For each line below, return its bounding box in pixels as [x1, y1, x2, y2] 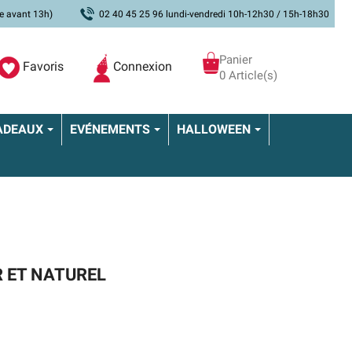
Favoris [22, 59, 64, 75]
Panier [218, 53, 252, 67]
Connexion [113, 59, 173, 75]
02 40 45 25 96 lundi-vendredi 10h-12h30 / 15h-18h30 [99, 8, 329, 20]
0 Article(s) [218, 68, 277, 82]
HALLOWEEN [177, 122, 254, 137]
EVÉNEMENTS [70, 122, 153, 137]
